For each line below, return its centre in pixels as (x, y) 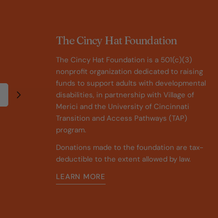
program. (71, 130)
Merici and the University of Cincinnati (123, 107)
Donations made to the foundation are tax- (130, 147)
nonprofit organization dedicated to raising (130, 72)
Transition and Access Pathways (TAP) (122, 118)
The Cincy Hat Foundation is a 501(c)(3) (124, 60)
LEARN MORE (81, 177)
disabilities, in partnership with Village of (125, 95)
